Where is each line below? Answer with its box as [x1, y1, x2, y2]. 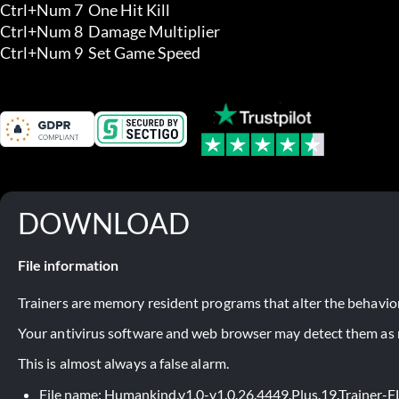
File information [18, 256, 118, 273]
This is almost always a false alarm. [18, 354, 229, 371]
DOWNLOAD [18, 205, 190, 240]
